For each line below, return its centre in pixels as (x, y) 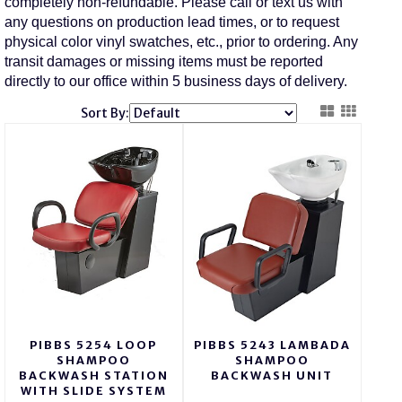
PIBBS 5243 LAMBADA (272, 345)
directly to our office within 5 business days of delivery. (175, 82)
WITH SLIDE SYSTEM (93, 391)
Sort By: (105, 114)
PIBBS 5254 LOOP (94, 345)
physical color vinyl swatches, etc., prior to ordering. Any (181, 42)
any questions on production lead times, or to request (171, 22)
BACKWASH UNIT (272, 376)
